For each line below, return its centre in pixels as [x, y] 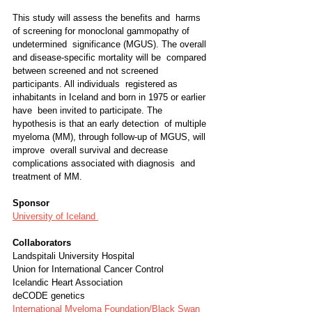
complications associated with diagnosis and [105, 163]
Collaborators [42, 243]
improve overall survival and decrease [92, 150]
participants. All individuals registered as [96, 84]
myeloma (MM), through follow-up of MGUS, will [110, 137]
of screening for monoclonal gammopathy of [102, 31]
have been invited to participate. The [89, 110]
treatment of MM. [47, 177]
